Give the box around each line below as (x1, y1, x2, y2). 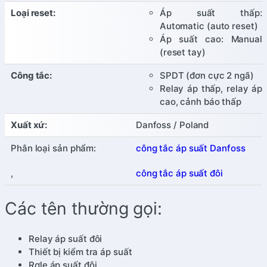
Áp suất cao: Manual (159, 33, 262, 45)
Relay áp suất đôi (29, 233, 103, 244)
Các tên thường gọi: (5, 198, 163, 219)
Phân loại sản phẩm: (11, 142, 97, 154)
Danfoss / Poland (135, 119, 209, 131)
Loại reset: (11, 7, 55, 18)
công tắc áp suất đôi (135, 167, 223, 179)
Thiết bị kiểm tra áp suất (29, 246, 132, 257)
